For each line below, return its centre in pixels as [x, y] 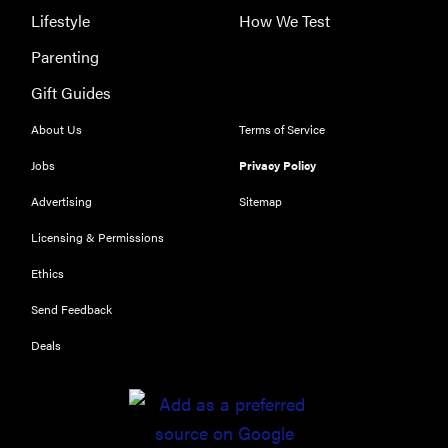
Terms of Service [282, 128]
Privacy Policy [277, 164]
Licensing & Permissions [97, 236]
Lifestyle [60, 20]
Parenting [65, 56]
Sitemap [260, 200]
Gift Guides [71, 92]
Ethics [47, 272]
